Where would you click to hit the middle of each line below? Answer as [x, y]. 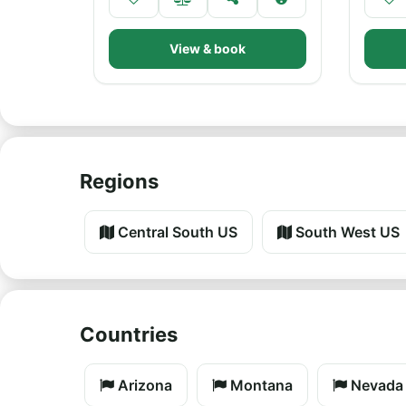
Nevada [375, 385]
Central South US [176, 232]
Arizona [143, 385]
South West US [346, 232]
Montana [260, 385]
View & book [208, 48]
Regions [119, 181]
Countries [129, 334]
